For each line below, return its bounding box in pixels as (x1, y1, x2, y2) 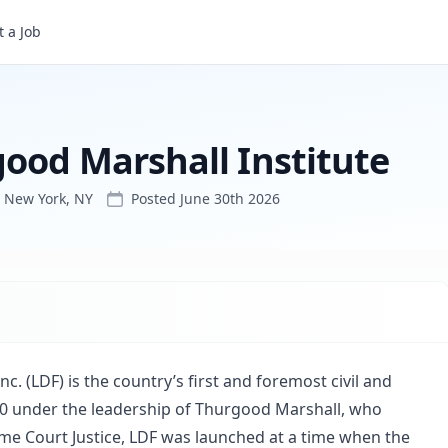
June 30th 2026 (180, 189, 280, 208)
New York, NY (4, 189, 93, 208)
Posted (131, 189, 180, 208)
